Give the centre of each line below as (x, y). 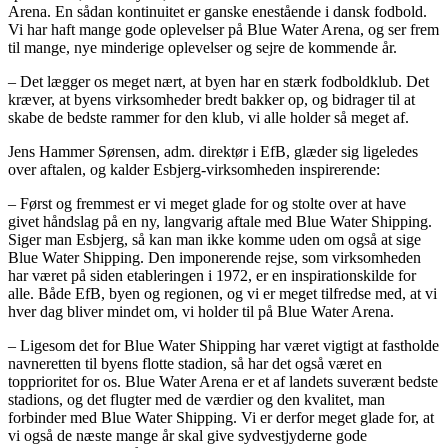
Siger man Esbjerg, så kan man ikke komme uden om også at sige (214, 240)
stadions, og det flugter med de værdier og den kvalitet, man (196, 400)
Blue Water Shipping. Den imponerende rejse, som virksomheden (214, 258)
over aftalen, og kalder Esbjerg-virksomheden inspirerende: (194, 170)
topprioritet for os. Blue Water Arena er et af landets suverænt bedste (223, 382)
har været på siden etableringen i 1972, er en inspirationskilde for (212, 276)
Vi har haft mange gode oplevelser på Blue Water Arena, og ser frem (223, 30)
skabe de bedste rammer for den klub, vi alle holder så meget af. (208, 118)
